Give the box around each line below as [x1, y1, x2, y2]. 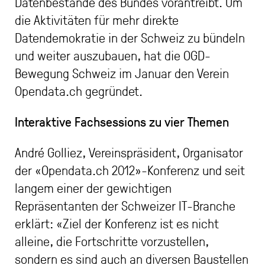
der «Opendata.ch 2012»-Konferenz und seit [15, 162, 245, 178]
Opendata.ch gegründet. [15, 83, 143, 99]
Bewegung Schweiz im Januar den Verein [15, 65, 229, 81]
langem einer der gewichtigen [15, 180, 172, 196]
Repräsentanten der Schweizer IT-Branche [15, 198, 235, 214]
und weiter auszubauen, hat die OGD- [15, 47, 211, 63]
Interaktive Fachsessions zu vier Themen [15, 113, 229, 130]
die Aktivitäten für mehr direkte [15, 12, 179, 28]
